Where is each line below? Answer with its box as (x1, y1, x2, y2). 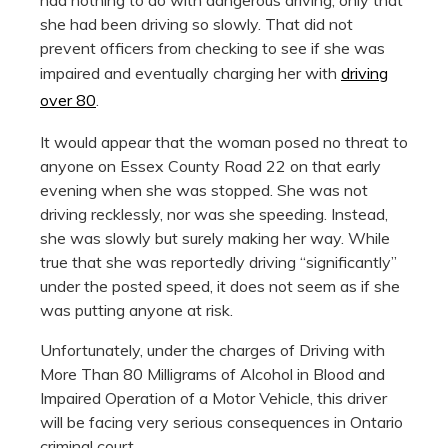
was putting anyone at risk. (40, 299, 233, 320)
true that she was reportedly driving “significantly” (40, 251, 397, 272)
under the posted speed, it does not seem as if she (40, 275, 400, 296)
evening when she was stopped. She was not (40, 179, 368, 200)
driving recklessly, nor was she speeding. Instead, (40, 203, 388, 224)
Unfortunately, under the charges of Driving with (40, 339, 385, 360)
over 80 (40, 89, 96, 110)
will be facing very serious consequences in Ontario (40, 411, 403, 432)
